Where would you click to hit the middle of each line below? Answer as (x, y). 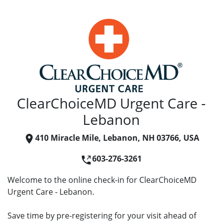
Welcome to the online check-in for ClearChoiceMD (102, 180)
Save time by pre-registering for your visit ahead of (102, 215)
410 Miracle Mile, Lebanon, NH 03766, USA (117, 138)
